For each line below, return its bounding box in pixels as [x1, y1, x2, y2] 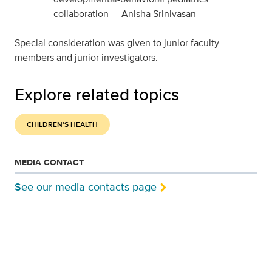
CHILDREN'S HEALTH [27, 119, 98, 130]
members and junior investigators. [15, 50, 158, 64]
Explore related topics [15, 82, 179, 106]
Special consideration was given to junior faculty [15, 36, 219, 50]
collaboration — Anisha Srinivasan [53, 7, 196, 21]
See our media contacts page [15, 179, 157, 195]
